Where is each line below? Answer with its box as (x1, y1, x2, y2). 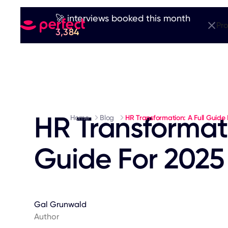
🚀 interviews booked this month (55, 13, 190, 23)
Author (34, 212, 60, 221)
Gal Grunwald (34, 199, 87, 209)
